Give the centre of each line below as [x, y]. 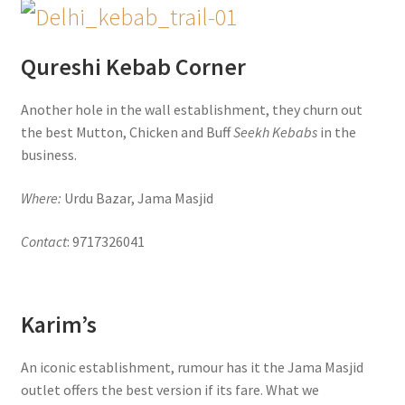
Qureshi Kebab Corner [133, 67]
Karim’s [58, 324]
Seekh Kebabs [275, 132]
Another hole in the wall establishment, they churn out [191, 110]
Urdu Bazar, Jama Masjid [137, 198]
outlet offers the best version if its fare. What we [170, 389]
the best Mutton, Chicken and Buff [127, 132]
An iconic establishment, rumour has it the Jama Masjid [192, 367]
